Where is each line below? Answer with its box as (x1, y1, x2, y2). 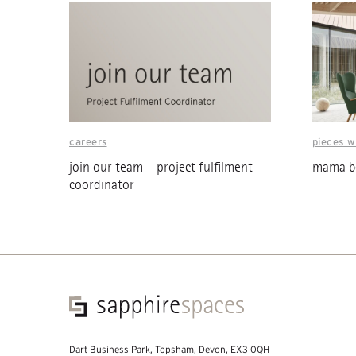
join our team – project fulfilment (69, 159, 253, 176)
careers (69, 136, 107, 149)
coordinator (69, 176, 134, 194)
